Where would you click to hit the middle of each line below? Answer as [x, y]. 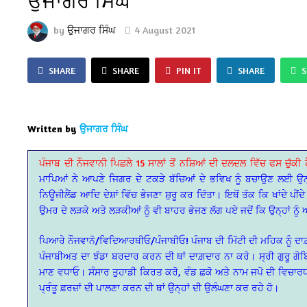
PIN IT [189, 70]
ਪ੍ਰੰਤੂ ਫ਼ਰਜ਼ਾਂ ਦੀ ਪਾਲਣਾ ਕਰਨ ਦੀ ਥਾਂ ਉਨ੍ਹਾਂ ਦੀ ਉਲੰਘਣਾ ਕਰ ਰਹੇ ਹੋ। [159, 287]
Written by [52, 128]
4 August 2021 [165, 30]
